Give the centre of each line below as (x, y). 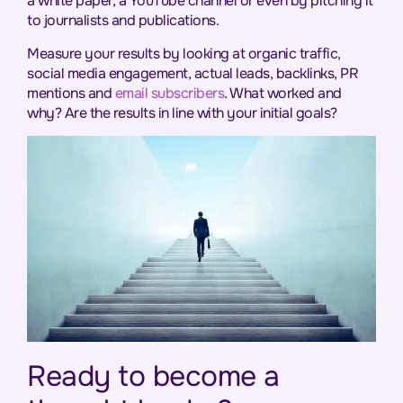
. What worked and (283, 93)
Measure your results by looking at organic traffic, (184, 53)
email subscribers (169, 93)
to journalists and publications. (123, 21)
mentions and (71, 93)
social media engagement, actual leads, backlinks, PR (193, 73)
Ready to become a (153, 376)
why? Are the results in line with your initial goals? (182, 112)
